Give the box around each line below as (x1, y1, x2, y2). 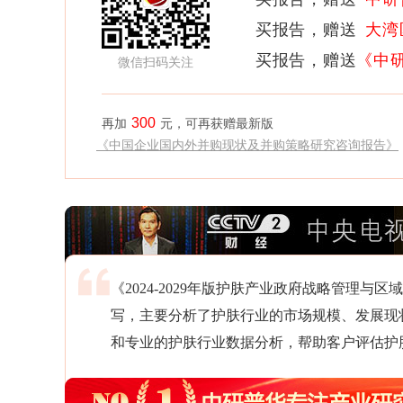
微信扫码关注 (118, 56, 193, 69)
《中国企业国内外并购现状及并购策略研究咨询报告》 (96, 139, 399, 152)
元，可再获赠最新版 (160, 117, 273, 130)
